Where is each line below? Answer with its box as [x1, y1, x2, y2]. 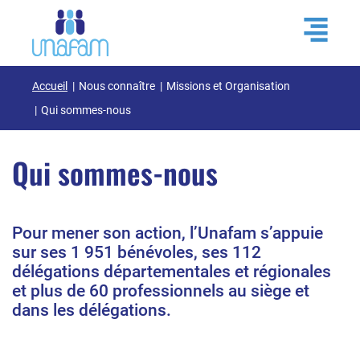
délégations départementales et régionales [12, 262, 331, 281]
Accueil [32, 80, 67, 92]
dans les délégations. [12, 301, 171, 320]
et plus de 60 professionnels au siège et [12, 281, 309, 301]
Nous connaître [76, 80, 155, 92]
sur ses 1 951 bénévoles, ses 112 [12, 243, 261, 262]
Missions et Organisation [164, 80, 290, 92]
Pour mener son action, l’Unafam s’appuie [12, 223, 323, 243]
